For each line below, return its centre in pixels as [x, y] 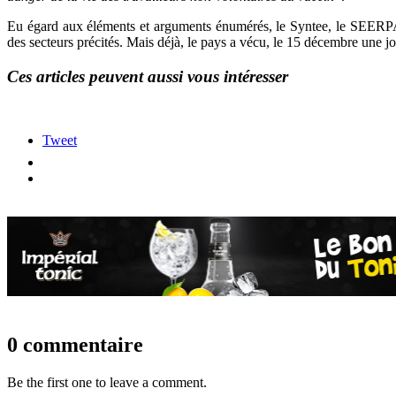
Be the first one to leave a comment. [107, 383]
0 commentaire [75, 345]
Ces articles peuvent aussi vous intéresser [148, 76]
